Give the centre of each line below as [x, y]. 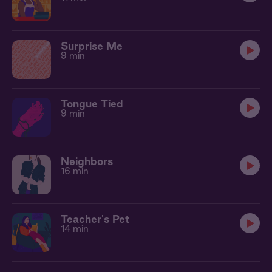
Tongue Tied [92, 104]
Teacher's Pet [95, 219]
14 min [75, 229]
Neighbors [87, 161]
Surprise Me [92, 46]
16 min [75, 171]
